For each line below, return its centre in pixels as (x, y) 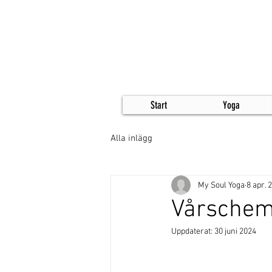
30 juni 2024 (235, 232)
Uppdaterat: (193, 232)
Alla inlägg (131, 138)
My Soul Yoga (221, 185)
